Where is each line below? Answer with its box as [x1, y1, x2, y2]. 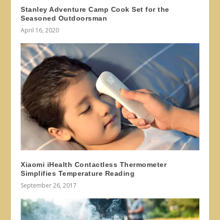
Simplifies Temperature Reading [21, 169, 135, 177]
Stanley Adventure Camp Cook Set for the [21, 5, 169, 13]
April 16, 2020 [21, 26, 59, 34]
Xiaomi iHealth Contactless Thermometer [21, 160, 167, 168]
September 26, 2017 [21, 181, 77, 190]
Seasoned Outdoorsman [21, 14, 108, 22]
